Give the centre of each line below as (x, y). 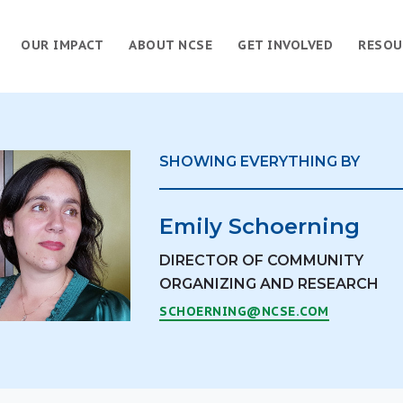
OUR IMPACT (62, 45)
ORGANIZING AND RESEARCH (269, 284)
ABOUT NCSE (170, 45)
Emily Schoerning (260, 226)
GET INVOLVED (285, 45)
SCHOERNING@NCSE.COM (244, 311)
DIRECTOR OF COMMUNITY (262, 260)
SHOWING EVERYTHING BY (260, 161)
